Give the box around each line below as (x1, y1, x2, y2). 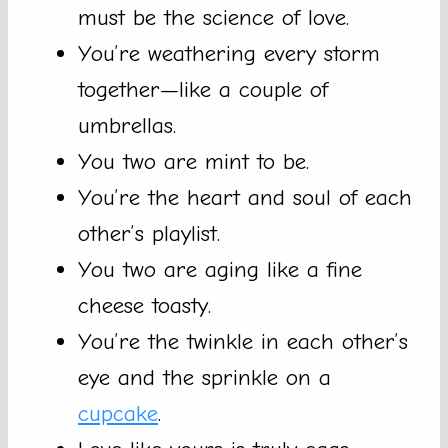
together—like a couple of (78, 76, 328, 104)
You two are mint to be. (78, 148, 309, 176)
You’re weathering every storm (78, 40, 380, 68)
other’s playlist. (78, 220, 220, 248)
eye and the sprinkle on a (78, 364, 331, 392)
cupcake (78, 400, 158, 428)
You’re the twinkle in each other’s (78, 328, 408, 356)
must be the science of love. (78, 4, 349, 32)
